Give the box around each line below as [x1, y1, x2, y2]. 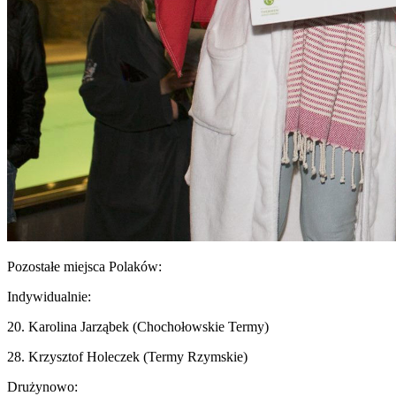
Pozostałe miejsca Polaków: [7, 258, 162, 274]
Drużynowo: [7, 378, 78, 394]
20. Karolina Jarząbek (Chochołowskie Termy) [7, 318, 269, 334]
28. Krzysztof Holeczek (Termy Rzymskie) [7, 348, 247, 364]
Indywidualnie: [7, 288, 91, 304]
